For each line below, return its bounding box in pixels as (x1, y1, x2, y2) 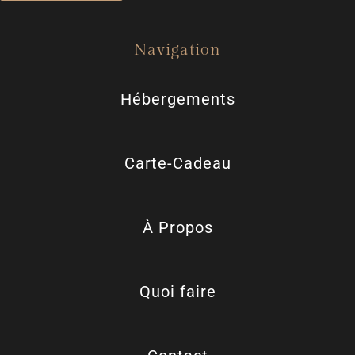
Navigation (134, 40, 221, 59)
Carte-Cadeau (124, 153, 231, 173)
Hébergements (120, 89, 235, 109)
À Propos (142, 217, 213, 237)
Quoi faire (139, 281, 216, 301)
